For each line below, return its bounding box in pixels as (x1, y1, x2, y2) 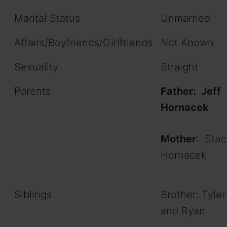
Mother (161, 132, 196, 145)
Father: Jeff (161, 85, 221, 97)
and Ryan (161, 204, 205, 217)
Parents (14, 85, 51, 97)
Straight (161, 60, 198, 73)
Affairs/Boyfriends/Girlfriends (14, 36, 153, 49)
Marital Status (14, 12, 80, 24)
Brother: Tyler (161, 188, 225, 201)
